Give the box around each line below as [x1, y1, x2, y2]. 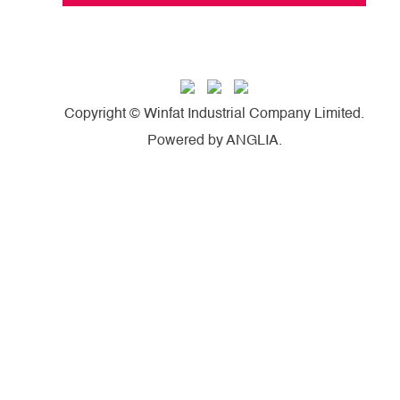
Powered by [146, 133, 226, 148]
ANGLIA [225, 133, 279, 148]
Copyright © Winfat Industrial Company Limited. [64, 106, 364, 121]
